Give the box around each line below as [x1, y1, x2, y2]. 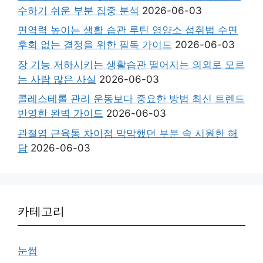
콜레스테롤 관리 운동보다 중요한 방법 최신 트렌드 [18, 93, 245, 105]
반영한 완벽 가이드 [18, 107, 103, 120]
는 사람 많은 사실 [18, 73, 96, 85]
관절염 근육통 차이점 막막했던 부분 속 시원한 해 [18, 127, 238, 139]
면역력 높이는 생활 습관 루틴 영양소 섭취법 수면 [18, 24, 238, 36]
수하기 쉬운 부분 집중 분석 [18, 4, 139, 16]
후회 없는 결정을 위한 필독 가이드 [18, 39, 172, 51]
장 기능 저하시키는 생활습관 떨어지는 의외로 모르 [18, 58, 245, 70]
